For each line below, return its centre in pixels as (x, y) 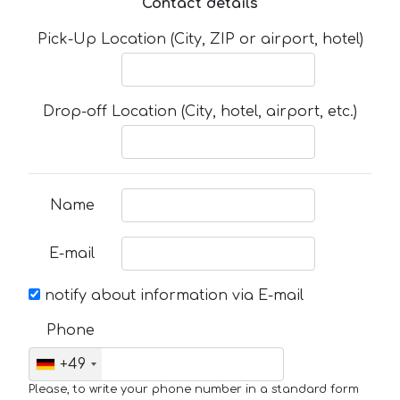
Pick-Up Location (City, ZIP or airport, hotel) (200, 39)
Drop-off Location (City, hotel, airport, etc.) (200, 112)
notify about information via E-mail (172, 296)
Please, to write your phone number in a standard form (194, 390)
